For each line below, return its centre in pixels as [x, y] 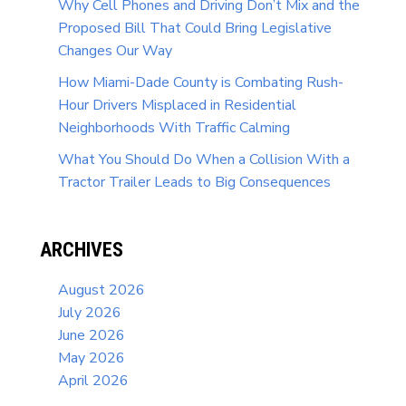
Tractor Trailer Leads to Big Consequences [194, 183]
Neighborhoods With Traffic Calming [174, 128]
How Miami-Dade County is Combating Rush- [201, 83]
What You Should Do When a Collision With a [204, 160]
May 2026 [92, 358]
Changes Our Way [115, 51]
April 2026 [93, 381]
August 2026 [101, 290]
